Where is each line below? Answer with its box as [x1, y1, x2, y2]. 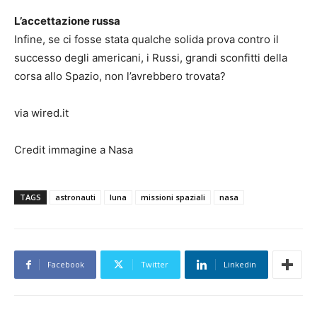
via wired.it [14, 106, 69, 120]
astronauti [55, 192, 96, 203]
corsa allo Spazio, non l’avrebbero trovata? [14, 69, 226, 83]
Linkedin [224, 259, 256, 270]
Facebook [47, 259, 84, 270]
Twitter [141, 259, 168, 270]
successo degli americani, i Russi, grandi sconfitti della [14, 51, 287, 65]
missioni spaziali [141, 192, 205, 203]
